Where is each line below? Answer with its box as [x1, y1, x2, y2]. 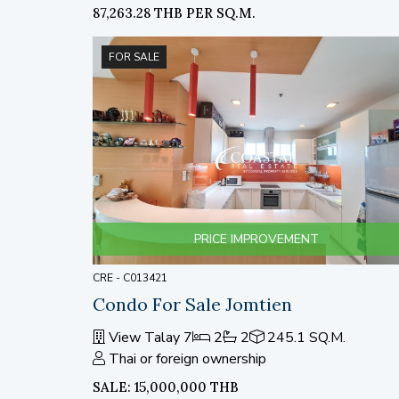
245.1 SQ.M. [267, 328, 346, 347]
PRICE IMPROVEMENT [194, 231, 319, 248]
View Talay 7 [105, 328, 192, 347]
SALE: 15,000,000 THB [93, 379, 239, 395]
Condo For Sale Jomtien [93, 293, 292, 315]
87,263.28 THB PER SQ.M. [93, 4, 256, 21]
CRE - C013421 [93, 271, 167, 285]
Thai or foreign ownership [109, 349, 266, 369]
